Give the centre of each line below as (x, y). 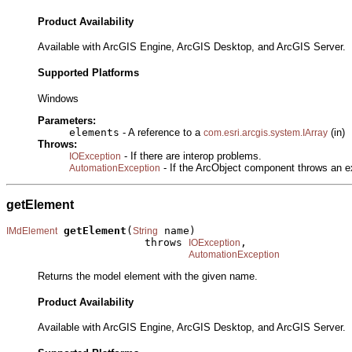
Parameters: (67, 121)
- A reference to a (161, 133)
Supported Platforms (88, 73)
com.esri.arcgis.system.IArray (266, 133)
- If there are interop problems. (191, 156)
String (145, 231)
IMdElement (32, 231)
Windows (58, 98)
